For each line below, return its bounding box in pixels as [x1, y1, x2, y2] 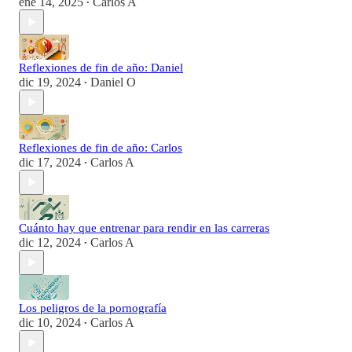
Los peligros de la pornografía [19, 302, 167, 315]
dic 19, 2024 [19, 75, 81, 90]
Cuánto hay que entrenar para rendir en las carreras [19, 222, 269, 235]
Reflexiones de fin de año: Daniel [19, 61, 183, 75]
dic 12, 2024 [19, 236, 81, 250]
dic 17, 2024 [19, 156, 81, 170]
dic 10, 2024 [19, 316, 81, 330]
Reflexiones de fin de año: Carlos [19, 141, 182, 155]
